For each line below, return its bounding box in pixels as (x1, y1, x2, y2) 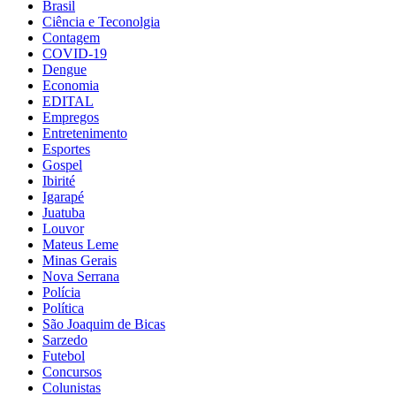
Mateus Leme (42, 236, 118, 252)
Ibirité (42, 172, 75, 188)
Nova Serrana (42, 268, 119, 284)
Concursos (42, 363, 102, 379)
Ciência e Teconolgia (42, 13, 160, 29)
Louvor (42, 220, 84, 236)
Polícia (42, 284, 80, 300)
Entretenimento (42, 125, 127, 141)
